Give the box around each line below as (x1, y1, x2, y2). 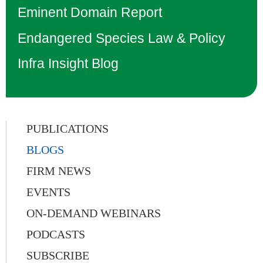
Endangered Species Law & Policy (18, 30, 225, 46)
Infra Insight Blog (18, 56, 119, 72)
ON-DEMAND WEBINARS (26, 207, 161, 220)
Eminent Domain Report (18, 5, 162, 21)
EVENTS (26, 186, 70, 199)
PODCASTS (26, 228, 85, 241)
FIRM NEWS (26, 164, 91, 178)
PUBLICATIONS (26, 122, 109, 136)
